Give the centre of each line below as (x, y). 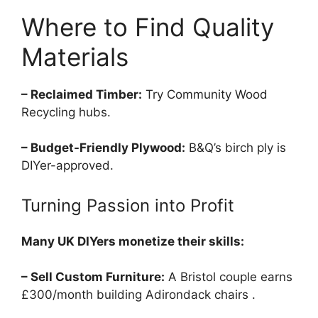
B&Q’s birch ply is (236, 148)
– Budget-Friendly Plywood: (103, 148)
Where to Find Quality (148, 27)
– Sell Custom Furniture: (93, 277)
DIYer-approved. (67, 166)
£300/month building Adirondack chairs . (138, 295)
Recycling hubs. (66, 112)
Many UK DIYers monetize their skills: (133, 241)
